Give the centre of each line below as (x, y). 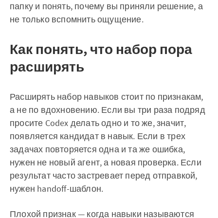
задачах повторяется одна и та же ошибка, (98, 149)
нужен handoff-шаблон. (57, 189)
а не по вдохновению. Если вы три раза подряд (108, 110)
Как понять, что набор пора (101, 49)
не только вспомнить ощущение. (77, 19)
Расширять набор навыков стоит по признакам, (107, 97)
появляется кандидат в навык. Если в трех (98, 136)
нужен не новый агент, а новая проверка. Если (106, 163)
